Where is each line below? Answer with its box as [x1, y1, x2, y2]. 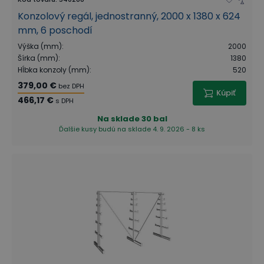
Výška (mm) [18, 41, 62, 51]
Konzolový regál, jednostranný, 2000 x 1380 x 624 [18, 9, 240, 23]
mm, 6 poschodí [18, 24, 93, 37]
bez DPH [58, 81, 84, 91]
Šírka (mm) [18, 53, 58, 63]
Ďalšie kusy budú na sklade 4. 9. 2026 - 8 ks [59, 124, 205, 134]
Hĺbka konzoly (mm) [18, 65, 90, 75]
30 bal [141, 113, 167, 124]
